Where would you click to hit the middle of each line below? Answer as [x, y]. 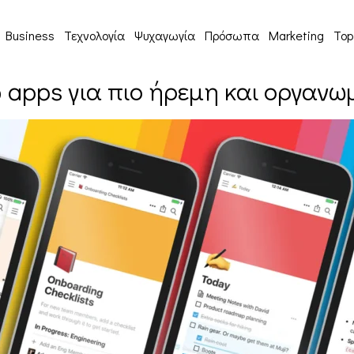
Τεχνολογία [95, 35]
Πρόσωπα [232, 35]
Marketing [297, 35]
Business [30, 35]
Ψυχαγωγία [165, 35]
